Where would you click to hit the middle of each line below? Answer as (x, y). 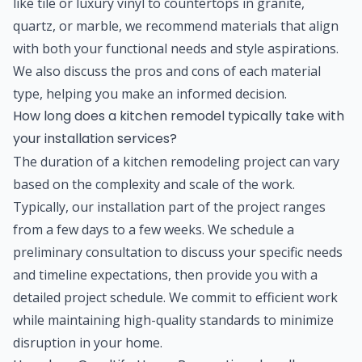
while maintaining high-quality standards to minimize (173, 320)
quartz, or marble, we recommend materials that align (176, 25)
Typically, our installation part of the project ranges (169, 206)
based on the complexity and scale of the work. (154, 184)
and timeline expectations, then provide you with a (165, 274)
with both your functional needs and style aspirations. (176, 48)
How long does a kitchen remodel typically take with (179, 116)
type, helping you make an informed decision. (150, 93)
